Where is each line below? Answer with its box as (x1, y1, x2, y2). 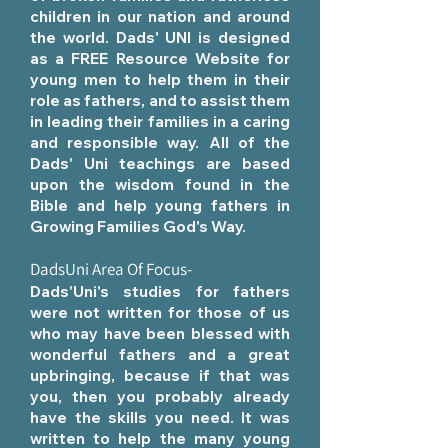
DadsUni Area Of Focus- (30, 258, 192, 280)
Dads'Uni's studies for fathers (30, 282, 290, 301)
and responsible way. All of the (30, 133, 290, 152)
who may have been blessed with (30, 324, 290, 343)
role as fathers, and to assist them (30, 91, 290, 110)
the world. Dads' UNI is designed (30, 28, 290, 47)
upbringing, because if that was (30, 366, 290, 385)
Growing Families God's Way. (30, 217, 246, 236)
